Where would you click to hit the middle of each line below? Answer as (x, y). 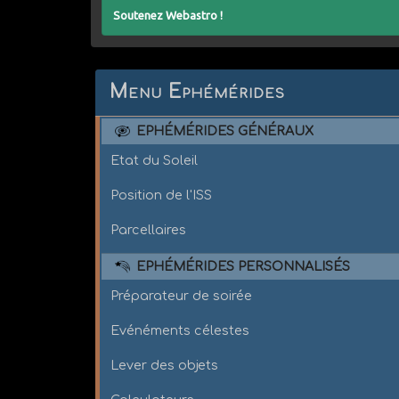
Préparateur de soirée (182, 295)
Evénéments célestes (180, 330)
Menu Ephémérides (198, 92)
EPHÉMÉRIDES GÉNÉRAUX (225, 130)
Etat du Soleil (155, 160)
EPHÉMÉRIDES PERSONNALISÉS (244, 266)
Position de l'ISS (162, 195)
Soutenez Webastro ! (168, 15)
